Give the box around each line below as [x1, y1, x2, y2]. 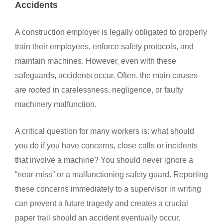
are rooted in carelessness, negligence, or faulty [15, 85, 183, 95]
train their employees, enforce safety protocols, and [15, 42, 194, 51]
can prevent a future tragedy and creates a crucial [15, 199, 188, 208]
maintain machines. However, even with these [15, 56, 176, 66]
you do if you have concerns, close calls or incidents [15, 141, 198, 150]
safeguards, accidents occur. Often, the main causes [15, 71, 198, 80]
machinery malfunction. [15, 100, 97, 109]
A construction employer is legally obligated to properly [15, 27, 207, 37]
